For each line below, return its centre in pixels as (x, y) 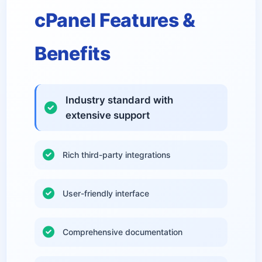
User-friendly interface (106, 193)
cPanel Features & (115, 20)
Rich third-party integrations (117, 155)
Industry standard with (119, 100)
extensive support (108, 115)
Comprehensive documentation (123, 232)
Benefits (73, 54)
